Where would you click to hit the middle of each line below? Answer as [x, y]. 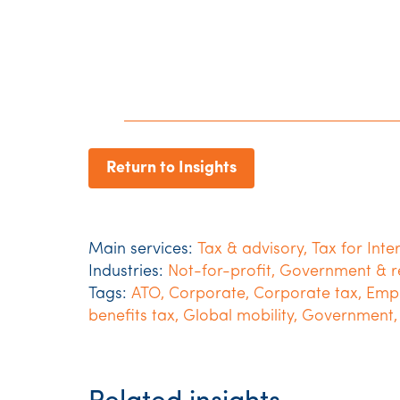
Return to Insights [171, 168]
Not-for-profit [220, 272]
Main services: [141, 250]
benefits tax [132, 317]
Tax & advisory [250, 250]
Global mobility [238, 317]
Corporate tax [306, 294]
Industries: [126, 272]
